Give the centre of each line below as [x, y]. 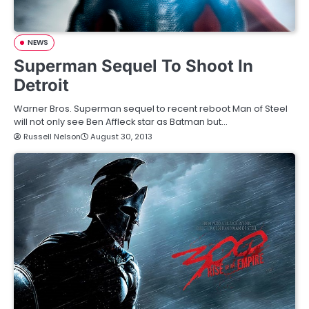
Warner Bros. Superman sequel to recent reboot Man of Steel [151, 108]
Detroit [41, 85]
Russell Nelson [52, 136]
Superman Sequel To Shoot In [133, 66]
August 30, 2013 [121, 136]
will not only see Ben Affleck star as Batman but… [121, 121]
